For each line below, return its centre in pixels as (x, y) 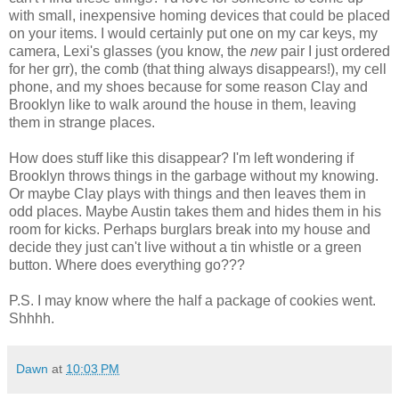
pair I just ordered (334, 52)
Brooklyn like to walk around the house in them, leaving (183, 105)
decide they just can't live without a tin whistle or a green (185, 248)
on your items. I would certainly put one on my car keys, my (193, 34)
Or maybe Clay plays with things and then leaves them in (187, 194)
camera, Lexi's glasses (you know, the (130, 52)
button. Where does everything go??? (127, 265)
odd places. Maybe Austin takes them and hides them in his (195, 212)
